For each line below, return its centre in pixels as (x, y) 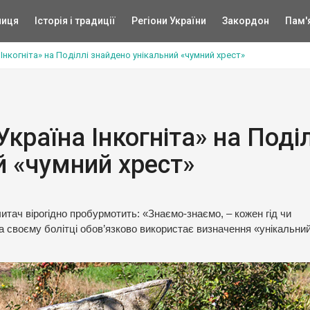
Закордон (245, 21)
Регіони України (168, 21)
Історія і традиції (75, 21)
